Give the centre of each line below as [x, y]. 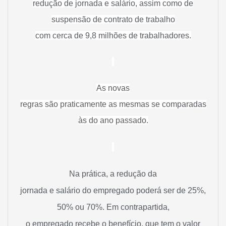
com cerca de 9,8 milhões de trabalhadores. [113, 35]
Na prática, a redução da [113, 174]
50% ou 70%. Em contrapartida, [113, 207]
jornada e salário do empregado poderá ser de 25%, [113, 190]
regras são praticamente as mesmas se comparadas [113, 104]
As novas [113, 88]
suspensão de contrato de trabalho [113, 19]
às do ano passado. [113, 121]
